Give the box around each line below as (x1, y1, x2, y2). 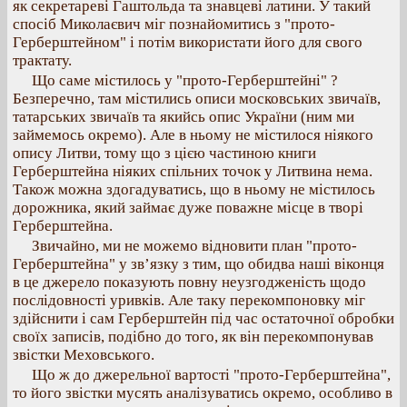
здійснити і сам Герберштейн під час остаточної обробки (13, 310, 394, 327)
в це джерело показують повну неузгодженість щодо (13, 273, 366, 291)
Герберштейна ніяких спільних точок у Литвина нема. (13, 163, 372, 180)
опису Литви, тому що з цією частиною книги (13, 144, 316, 162)
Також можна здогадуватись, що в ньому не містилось (13, 181, 375, 198)
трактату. (13, 52, 72, 69)
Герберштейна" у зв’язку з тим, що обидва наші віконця (13, 255, 384, 273)
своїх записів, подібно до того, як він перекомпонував (13, 328, 373, 345)
